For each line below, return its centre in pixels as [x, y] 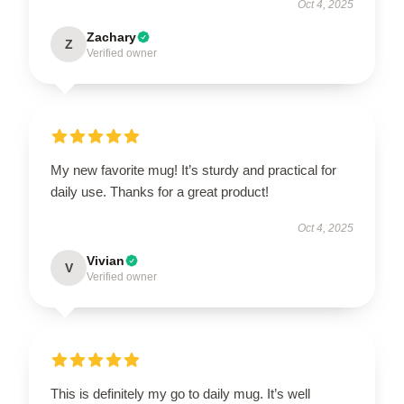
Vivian [106, 261]
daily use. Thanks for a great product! [160, 192]
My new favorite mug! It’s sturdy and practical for [193, 170]
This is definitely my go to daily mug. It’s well [180, 394]
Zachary [111, 37]
